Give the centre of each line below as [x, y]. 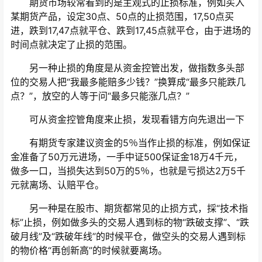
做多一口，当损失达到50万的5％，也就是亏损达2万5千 [128, 171]
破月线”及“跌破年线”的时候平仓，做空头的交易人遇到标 [128, 237]
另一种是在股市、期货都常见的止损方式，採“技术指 [129, 208]
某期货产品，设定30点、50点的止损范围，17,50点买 [122, 17]
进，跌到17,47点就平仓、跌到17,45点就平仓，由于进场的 [131, 31]
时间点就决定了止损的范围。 [71, 45]
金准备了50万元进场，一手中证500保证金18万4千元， [127, 157]
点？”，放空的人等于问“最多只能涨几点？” [100, 96]
